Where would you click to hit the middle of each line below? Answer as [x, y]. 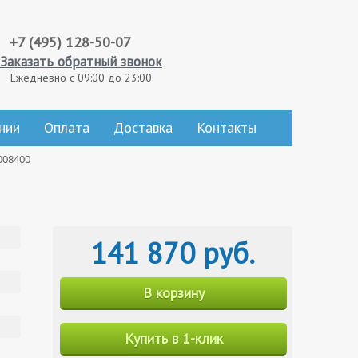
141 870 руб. [173, 253]
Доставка [143, 127]
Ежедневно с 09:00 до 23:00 [81, 78]
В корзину [173, 293]
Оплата [67, 127]
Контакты [227, 127]
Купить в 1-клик [173, 338]
